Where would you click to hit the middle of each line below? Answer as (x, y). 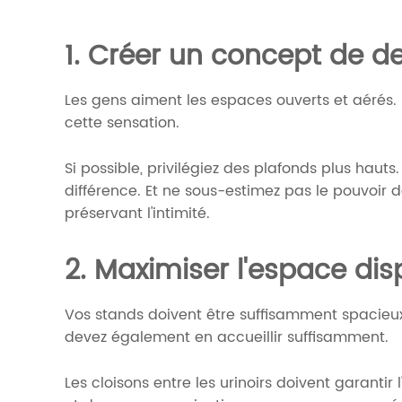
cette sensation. (122, 122)
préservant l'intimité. (137, 213)
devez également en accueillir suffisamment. (227, 337)
